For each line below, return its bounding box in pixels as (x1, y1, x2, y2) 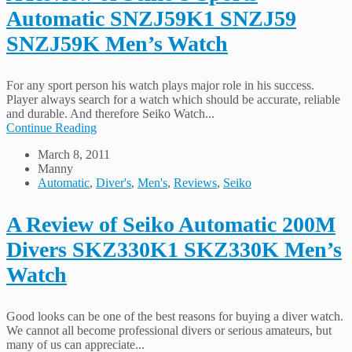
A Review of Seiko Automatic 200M (6, 211, 335, 236)
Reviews (174, 175, 217, 189)
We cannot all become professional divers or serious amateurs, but (6, 323, 332, 337)
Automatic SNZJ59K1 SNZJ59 (6, 5, 296, 31)
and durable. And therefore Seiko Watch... (6, 106, 214, 120)
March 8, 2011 (38, 147, 110, 161)
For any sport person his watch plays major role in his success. (6, 78, 314, 92)
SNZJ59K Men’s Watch (6, 31, 228, 56)
